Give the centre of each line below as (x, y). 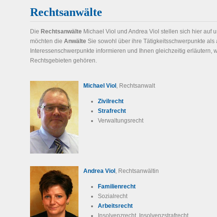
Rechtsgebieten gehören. (63, 61)
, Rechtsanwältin (137, 171)
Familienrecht (117, 186)
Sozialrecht (113, 196)
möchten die (47, 41)
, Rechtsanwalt (136, 86)
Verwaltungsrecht (121, 121)
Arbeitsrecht (115, 206)
